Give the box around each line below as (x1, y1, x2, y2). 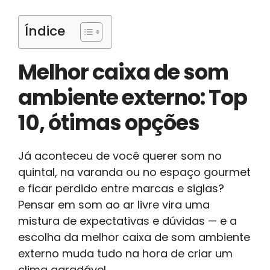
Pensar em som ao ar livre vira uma (18, 196, 210, 212)
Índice (25, 21, 65, 40)
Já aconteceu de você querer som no (18, 148, 222, 163)
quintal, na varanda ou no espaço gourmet (18, 164, 251, 180)
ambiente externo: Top (18, 82, 247, 112)
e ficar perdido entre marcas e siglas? (18, 180, 224, 196)
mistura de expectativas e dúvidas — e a (18, 213, 237, 228)
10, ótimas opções (18, 107, 199, 137)
